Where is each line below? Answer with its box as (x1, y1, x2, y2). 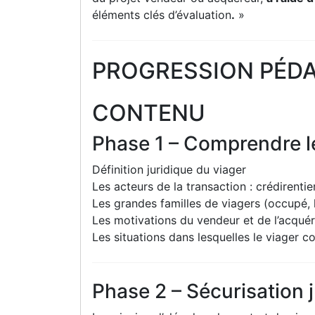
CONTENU (92, 98, 205, 127)
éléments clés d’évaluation (92, 8, 231, 22)
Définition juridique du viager (92, 162, 246, 176)
